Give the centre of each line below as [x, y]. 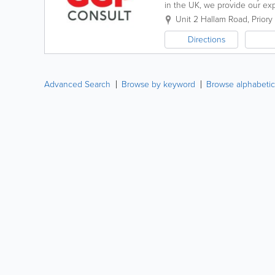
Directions [207, 40]
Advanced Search [77, 84]
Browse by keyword [158, 84]
